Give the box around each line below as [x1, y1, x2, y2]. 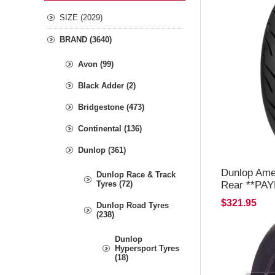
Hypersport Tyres [115, 244, 179, 253]
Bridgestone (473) [78, 103, 144, 112]
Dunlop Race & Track [96, 170, 176, 179]
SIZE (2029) [60, 13, 103, 22]
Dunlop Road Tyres [96, 201, 169, 210]
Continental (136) [78, 124, 142, 133]
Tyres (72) [96, 179, 133, 188]
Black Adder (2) [78, 81, 136, 90]
